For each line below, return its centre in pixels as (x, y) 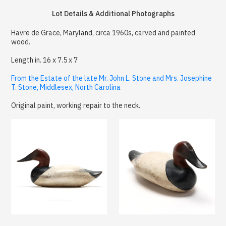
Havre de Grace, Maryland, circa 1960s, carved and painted (103, 33)
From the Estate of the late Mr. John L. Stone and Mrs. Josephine (112, 78)
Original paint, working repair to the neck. (76, 105)
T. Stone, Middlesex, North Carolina (66, 87)
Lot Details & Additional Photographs (113, 13)
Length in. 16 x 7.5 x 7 (45, 60)
